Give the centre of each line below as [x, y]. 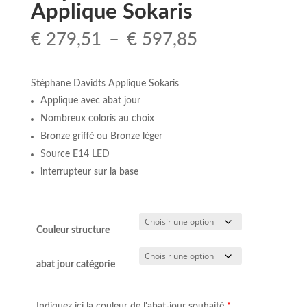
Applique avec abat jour [90, 101]
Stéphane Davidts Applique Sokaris [105, 84]
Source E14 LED [75, 155]
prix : [216, 71]
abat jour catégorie [76, 265]
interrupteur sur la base [89, 172]
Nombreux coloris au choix [97, 119]
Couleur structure [73, 231]
